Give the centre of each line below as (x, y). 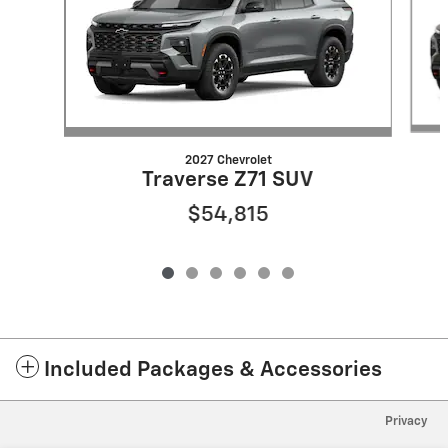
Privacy (406, 421)
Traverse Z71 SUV (227, 180)
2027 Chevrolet (228, 160)
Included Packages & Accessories (213, 370)
